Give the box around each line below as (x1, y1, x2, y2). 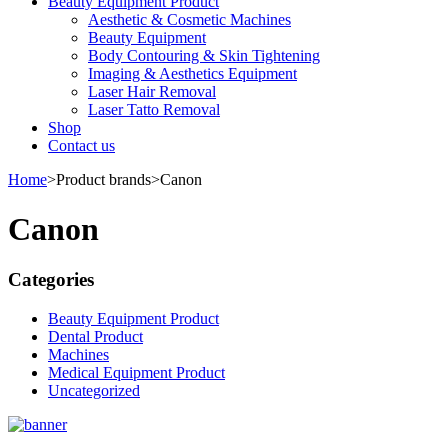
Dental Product (48, 327, 143, 345)
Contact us (48, 137, 115, 155)
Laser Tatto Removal (88, 101, 220, 119)
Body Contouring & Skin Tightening (88, 47, 320, 65)
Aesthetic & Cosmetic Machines (88, 11, 291, 29)
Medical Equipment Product (48, 363, 225, 381)
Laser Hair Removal (88, 83, 216, 101)
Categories (8, 269, 94, 291)
